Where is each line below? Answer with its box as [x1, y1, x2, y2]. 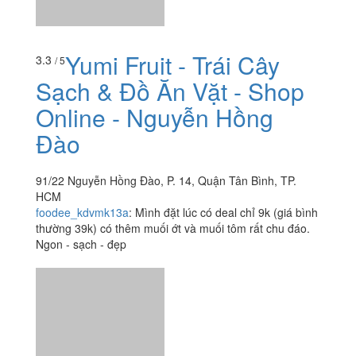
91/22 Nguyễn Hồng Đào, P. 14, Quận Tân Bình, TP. [36, 238, 296, 254]
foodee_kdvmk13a [36, 269, 129, 286]
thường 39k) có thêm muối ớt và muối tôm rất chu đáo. [36, 285, 310, 302]
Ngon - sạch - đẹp [36, 301, 126, 318]
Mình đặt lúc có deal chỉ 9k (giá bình [135, 269, 318, 286]
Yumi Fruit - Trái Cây [65, 113, 280, 148]
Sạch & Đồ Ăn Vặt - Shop [36, 139, 304, 174]
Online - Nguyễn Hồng [36, 165, 273, 200]
